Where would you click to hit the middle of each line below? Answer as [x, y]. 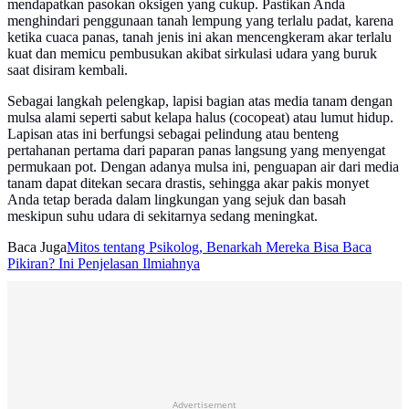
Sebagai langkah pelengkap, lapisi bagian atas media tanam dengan [200, 101]
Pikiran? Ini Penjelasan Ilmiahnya [104, 264]
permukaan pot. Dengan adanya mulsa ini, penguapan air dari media [203, 167]
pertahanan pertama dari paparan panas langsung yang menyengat [196, 151]
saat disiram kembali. [68, 70]
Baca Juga [37, 247]
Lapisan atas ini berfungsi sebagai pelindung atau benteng [173, 134]
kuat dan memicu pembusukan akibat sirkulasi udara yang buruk [192, 54]
